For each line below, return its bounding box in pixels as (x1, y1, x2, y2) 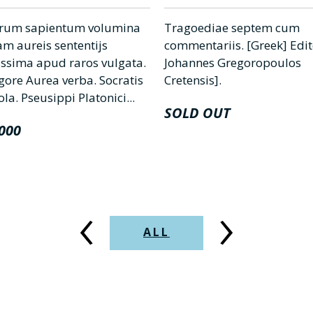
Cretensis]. (163, 72, 221, 88)
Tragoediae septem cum (163, 20, 300, 36)
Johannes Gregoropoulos (163, 54, 301, 71)
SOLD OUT (163, 103, 231, 122)
